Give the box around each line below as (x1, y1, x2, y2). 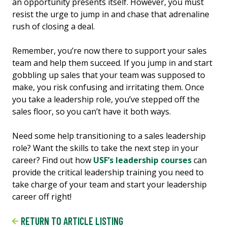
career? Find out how (12, 154, 93, 166)
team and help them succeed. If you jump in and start (12, 57, 212, 68)
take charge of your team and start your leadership (12, 178, 207, 190)
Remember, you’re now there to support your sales (12, 45, 207, 56)
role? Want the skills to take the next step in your (12, 142, 199, 154)
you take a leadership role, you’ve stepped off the (12, 93, 200, 105)
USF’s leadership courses (93, 154, 192, 166)
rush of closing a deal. (12, 20, 95, 32)
